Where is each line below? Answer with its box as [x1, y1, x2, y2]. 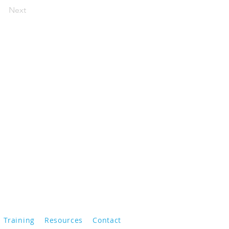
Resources [44, 215, 83, 225]
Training [4, 215, 35, 225]
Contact [93, 215, 122, 225]
